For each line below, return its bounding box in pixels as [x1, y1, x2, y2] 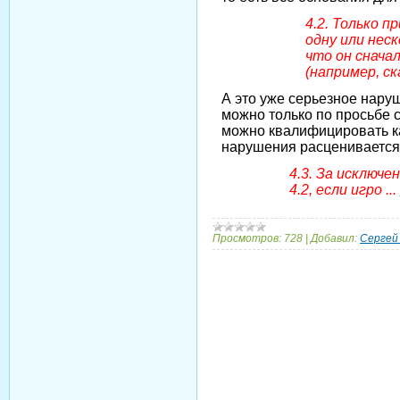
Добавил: [311, 232, 357, 246]
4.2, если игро [288, 182, 386, 198]
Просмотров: [212, 232, 281, 246]
